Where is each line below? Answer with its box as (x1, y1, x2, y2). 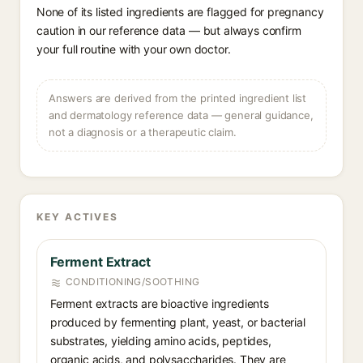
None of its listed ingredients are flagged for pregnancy (36, 5, 324, 19)
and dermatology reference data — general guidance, (49, 109, 314, 122)
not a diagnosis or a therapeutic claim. (49, 126, 237, 139)
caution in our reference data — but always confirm (36, 23, 301, 37)
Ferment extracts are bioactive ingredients (50, 297, 269, 310)
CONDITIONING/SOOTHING (66, 275, 200, 288)
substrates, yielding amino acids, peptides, (50, 334, 271, 348)
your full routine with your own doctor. (36, 42, 231, 56)
